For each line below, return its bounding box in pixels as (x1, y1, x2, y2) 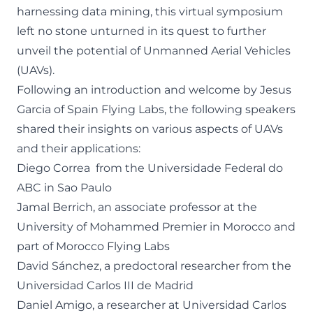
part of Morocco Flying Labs (17, 240, 173, 253)
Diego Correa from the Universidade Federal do (17, 161, 283, 175)
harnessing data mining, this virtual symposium (17, 5, 283, 18)
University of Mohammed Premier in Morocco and (17, 220, 296, 233)
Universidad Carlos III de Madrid (17, 279, 194, 292)
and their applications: (17, 142, 140, 155)
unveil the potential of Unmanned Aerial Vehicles (17, 44, 291, 57)
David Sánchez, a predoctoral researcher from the (17, 259, 291, 272)
